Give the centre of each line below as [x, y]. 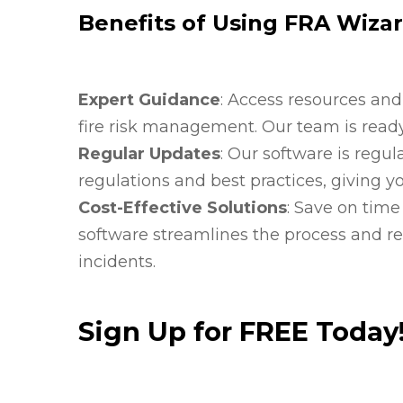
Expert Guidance [149, 100]
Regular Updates [149, 154]
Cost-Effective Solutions [183, 208]
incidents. [117, 262]
